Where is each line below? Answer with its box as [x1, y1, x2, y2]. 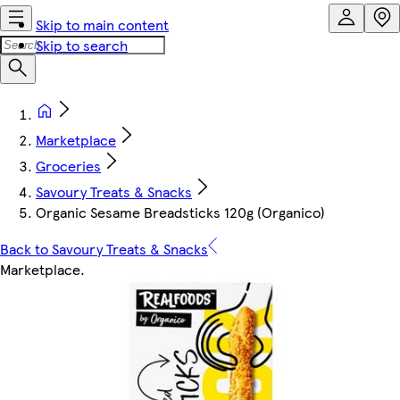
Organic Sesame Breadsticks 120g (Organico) [36, 202, 325, 222]
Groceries [36, 155, 101, 176]
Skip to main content [36, 14, 169, 35]
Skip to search [36, 35, 128, 55]
